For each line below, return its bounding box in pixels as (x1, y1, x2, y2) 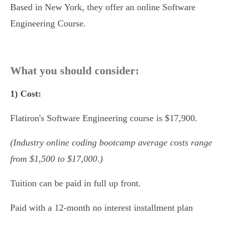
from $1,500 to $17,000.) (10, 154, 103, 164)
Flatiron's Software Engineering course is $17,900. (10, 113, 197, 124)
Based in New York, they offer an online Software (10, 2, 195, 13)
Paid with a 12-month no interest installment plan (10, 203, 193, 213)
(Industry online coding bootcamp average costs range (10, 137, 212, 148)
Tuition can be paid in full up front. (10, 178, 141, 189)
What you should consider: (10, 64, 139, 77)
